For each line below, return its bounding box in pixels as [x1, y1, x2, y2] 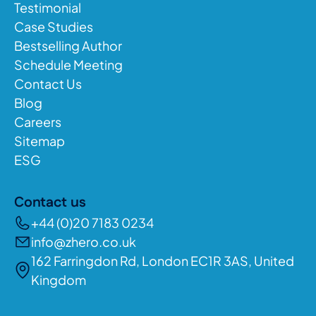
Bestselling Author [14, 37, 122, 54]
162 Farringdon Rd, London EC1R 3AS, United [31, 253, 294, 269]
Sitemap [14, 133, 65, 150]
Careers [14, 114, 61, 130]
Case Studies [14, 18, 93, 35]
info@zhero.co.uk [31, 233, 136, 250]
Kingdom [31, 272, 86, 288]
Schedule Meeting [14, 56, 123, 73]
